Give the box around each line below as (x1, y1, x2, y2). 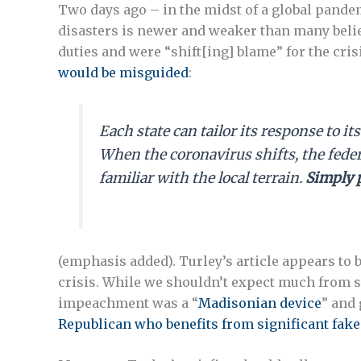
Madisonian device (198, 294, 322, 311)
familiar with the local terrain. (99, 168, 306, 187)
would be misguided (58, 64, 189, 81)
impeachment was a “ (58, 294, 198, 311)
